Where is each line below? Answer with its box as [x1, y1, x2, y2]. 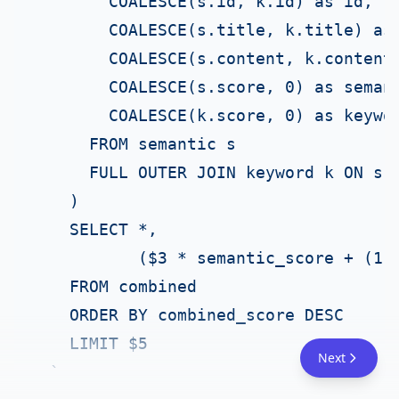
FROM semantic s [30, 134, 236, 153]
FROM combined [30, 277, 197, 296]
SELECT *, [30, 220, 158, 239]
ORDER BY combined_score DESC [30, 305, 344, 324]
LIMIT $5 [30, 334, 148, 353]
